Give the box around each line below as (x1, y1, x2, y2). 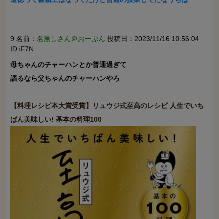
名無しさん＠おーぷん (37, 35, 105, 43)
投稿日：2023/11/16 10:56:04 (105, 35, 199, 43)
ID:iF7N (10, 45, 34, 53)
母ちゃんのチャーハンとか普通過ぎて (10, 61, 127, 69)
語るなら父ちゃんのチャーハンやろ (10, 74, 120, 83)
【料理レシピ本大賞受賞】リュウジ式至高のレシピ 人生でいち (10, 102, 204, 110)
